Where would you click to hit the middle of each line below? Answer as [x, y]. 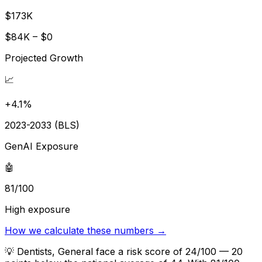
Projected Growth [44, 58]
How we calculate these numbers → [85, 230]
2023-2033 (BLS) [42, 125]
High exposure [37, 209]
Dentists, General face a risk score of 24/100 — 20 [130, 251]
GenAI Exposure [42, 146]
